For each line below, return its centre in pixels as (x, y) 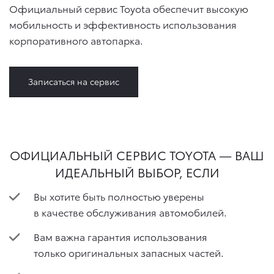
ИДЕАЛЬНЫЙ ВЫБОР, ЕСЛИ (137, 172)
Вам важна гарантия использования (120, 236)
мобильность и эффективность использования (123, 24)
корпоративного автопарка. (76, 40)
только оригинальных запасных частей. (129, 252)
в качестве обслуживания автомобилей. (130, 212)
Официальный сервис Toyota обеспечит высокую (129, 8)
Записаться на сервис (74, 81)
